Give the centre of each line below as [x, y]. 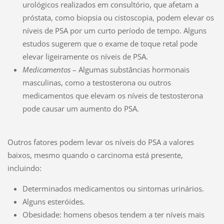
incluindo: [24, 168]
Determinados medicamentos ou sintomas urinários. [113, 189]
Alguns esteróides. [53, 202]
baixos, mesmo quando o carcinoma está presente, [95, 155]
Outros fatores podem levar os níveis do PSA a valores [100, 142]
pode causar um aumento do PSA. [80, 109]
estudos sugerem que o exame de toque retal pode [110, 44]
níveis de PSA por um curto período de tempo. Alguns [114, 31]
